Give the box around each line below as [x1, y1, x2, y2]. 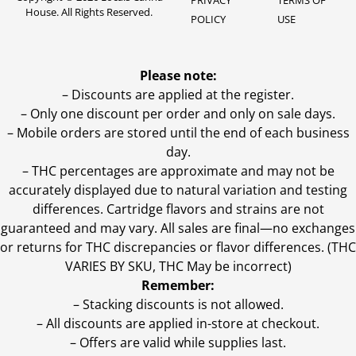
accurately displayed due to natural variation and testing [9, 181, 347, 199]
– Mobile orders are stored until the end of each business [6, 124, 350, 142]
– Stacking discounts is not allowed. [72, 296, 284, 314]
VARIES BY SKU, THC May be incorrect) [64, 257, 292, 276]
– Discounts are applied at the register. [62, 86, 294, 104]
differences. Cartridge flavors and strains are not [32, 200, 324, 219]
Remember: [141, 277, 215, 295]
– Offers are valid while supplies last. [70, 334, 286, 352]
